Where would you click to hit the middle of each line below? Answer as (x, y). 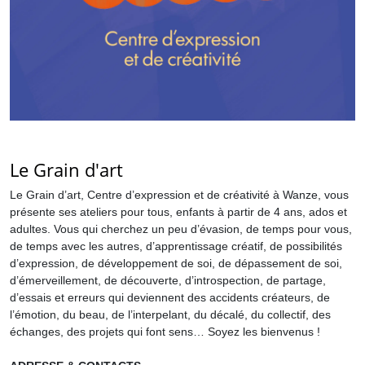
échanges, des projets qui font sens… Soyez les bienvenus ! (165, 332)
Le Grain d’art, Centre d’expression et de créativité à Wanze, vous (179, 195)
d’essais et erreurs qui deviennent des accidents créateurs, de (170, 297)
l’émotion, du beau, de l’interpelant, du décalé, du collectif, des (170, 314)
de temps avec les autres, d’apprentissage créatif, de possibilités (176, 246)
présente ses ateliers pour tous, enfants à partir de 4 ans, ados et (178, 212)
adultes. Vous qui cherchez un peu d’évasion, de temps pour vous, (181, 229)
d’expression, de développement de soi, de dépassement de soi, (176, 263)
